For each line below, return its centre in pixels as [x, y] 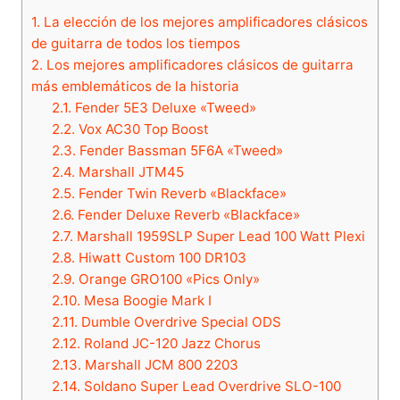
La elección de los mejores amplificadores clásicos [204, 21]
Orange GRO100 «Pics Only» [167, 279]
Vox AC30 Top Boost [142, 129]
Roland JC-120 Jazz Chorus [170, 343]
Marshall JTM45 [129, 171]
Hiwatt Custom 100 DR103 [160, 257]
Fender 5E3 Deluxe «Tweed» [163, 107]
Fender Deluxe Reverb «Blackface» [187, 214]
